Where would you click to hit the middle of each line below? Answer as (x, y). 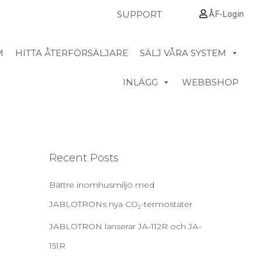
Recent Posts (84, 158)
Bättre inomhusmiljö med (101, 185)
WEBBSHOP (210, 82)
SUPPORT (139, 14)
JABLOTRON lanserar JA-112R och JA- (125, 226)
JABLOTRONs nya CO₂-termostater (120, 204)
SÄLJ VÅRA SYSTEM (183, 53)
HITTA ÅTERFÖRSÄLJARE (71, 53)
